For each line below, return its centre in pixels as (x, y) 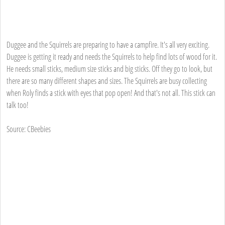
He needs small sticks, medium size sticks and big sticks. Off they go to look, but (109, 69)
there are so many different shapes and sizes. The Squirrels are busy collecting (107, 81)
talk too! (18, 105)
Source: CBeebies (29, 129)
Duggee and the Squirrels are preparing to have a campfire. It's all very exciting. (108, 44)
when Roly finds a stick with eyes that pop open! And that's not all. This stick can (111, 93)
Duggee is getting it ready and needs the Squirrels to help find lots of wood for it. (112, 57)
